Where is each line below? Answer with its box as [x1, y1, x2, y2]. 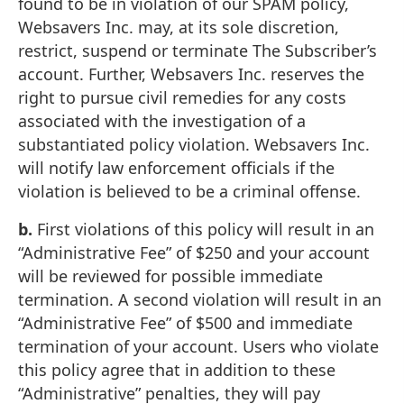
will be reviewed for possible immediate [18, 264, 323, 287]
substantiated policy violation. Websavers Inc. [18, 133, 370, 155]
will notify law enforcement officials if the [18, 156, 335, 179]
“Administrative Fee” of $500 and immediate [18, 311, 353, 334]
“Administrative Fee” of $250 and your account [18, 241, 370, 263]
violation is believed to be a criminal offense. [18, 179, 361, 202]
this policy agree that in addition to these [18, 358, 335, 381]
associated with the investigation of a [18, 109, 306, 132]
